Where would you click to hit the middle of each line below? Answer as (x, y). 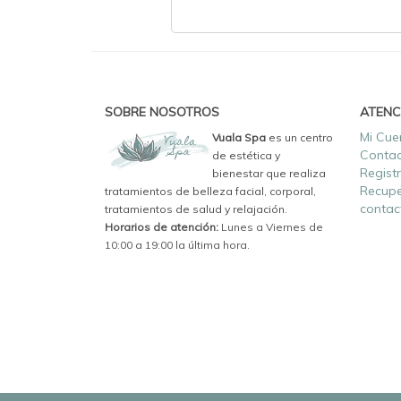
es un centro (299, 137)
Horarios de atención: (162, 226)
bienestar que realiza (269, 173)
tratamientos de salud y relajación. (197, 209)
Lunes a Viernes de (271, 226)
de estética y (246, 155)
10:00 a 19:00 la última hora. (177, 244)
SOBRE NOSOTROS (162, 111)
